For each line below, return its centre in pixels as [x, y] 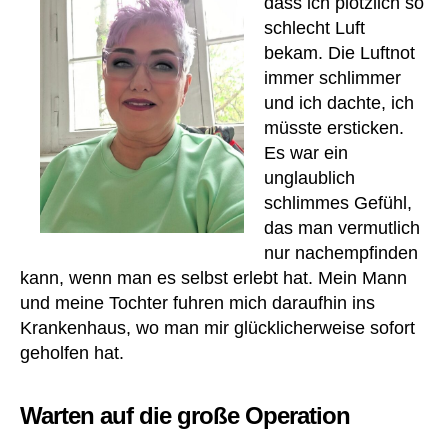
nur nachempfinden [341, 253]
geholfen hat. [72, 353]
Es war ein [306, 153]
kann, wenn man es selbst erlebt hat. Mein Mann [213, 278]
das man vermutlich [342, 228]
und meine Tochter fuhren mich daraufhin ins [197, 303]
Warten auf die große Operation [185, 415]
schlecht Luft [314, 28]
